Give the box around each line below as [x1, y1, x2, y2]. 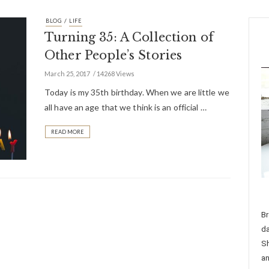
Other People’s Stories [44, 48, 183, 62]
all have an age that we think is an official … [44, 102, 207, 112]
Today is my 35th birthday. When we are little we [44, 87, 229, 97]
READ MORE [51, 128, 84, 135]
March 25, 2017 [44, 70, 90, 77]
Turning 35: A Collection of [44, 30, 214, 44]
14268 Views [97, 70, 134, 77]
